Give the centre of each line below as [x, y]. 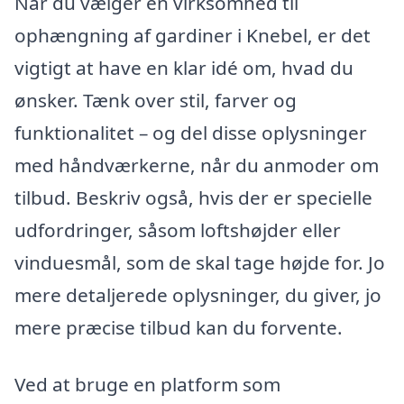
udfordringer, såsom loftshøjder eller [178, 230]
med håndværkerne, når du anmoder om [197, 165]
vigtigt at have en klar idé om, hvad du [184, 67]
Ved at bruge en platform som [147, 385]
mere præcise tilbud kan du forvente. [179, 327]
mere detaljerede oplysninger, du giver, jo [198, 294]
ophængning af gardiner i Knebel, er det [193, 35]
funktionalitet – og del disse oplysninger [191, 132]
